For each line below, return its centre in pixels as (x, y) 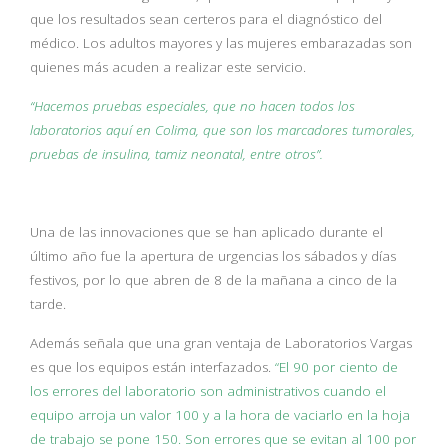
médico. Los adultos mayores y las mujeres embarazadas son (221, 43)
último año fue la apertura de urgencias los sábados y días (213, 256)
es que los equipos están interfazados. (152, 367)
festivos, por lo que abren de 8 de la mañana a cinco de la (213, 280)
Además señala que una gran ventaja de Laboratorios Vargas (221, 343)
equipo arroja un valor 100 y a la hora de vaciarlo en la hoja (220, 415)
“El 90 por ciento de (336, 367)
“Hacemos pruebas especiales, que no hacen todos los (192, 106)
